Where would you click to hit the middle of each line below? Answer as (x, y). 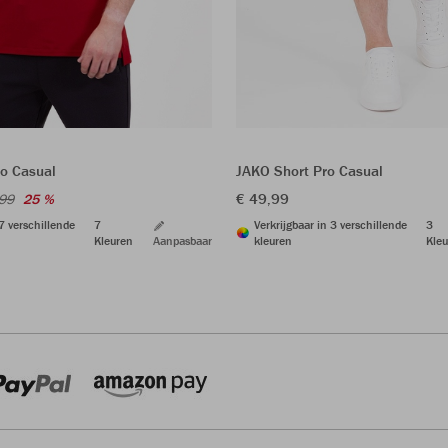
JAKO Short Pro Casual (309, 171)
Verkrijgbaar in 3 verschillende (330, 225)
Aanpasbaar (182, 241)
